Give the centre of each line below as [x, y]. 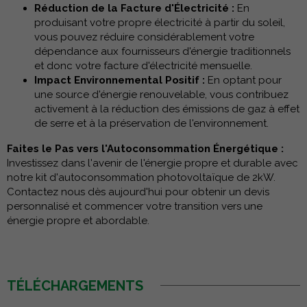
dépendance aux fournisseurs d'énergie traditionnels [162, 51]
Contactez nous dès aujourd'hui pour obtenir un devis [138, 192]
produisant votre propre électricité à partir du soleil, [160, 22]
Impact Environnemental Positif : [120, 80]
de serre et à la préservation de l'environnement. [151, 123]
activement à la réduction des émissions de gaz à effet [167, 109]
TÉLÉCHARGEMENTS [75, 285]
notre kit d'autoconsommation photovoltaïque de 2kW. [141, 177]
